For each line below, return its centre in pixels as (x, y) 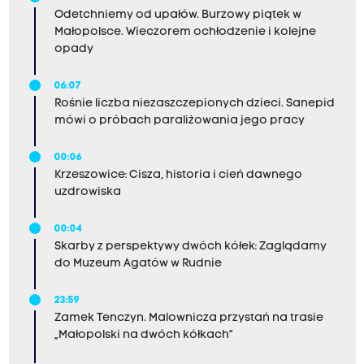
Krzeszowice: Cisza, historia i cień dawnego (178, 175)
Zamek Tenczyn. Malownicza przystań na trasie (188, 318)
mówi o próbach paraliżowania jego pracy (179, 121)
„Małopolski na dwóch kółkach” (143, 336)
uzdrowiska (87, 193)
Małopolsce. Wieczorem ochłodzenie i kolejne (185, 32)
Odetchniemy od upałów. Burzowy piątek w (178, 15)
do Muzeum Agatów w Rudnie (138, 264)
